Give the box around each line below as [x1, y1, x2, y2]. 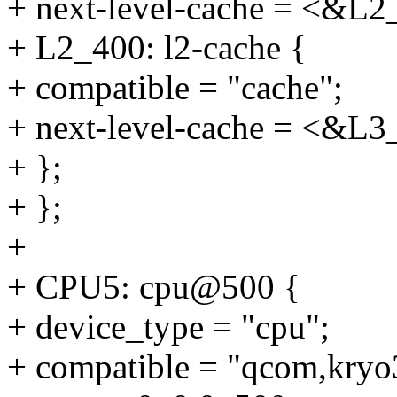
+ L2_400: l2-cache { [7, 28, 307, 67]
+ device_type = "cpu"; [7, 307, 330, 346]
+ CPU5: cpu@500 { [7, 268, 300, 307]
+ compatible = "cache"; [7, 68, 343, 107]
